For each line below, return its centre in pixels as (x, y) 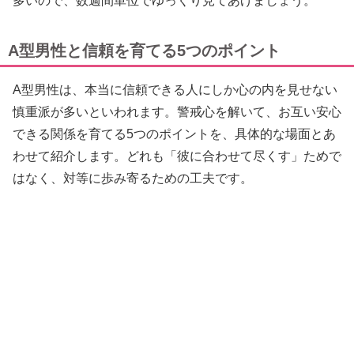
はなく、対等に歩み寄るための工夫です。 (133, 179)
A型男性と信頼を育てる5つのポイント (144, 51)
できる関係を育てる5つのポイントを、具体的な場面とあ (174, 134)
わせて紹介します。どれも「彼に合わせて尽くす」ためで (177, 156)
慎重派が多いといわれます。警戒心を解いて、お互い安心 (177, 112)
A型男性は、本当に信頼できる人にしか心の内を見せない (175, 90)
